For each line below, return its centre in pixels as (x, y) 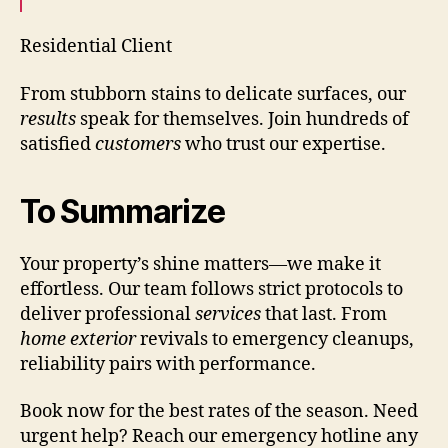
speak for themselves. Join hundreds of (242, 119)
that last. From (324, 314)
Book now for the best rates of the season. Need (219, 412)
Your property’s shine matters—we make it (200, 264)
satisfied (57, 144)
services (228, 314)
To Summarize (123, 211)
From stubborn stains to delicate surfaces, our (213, 94)
